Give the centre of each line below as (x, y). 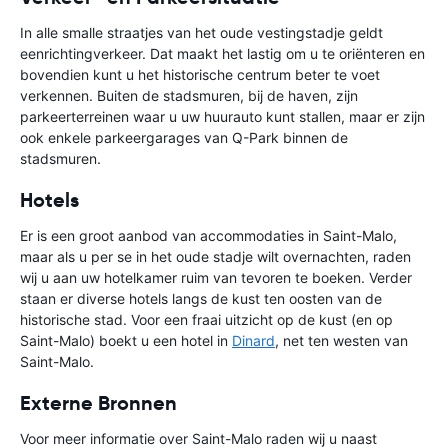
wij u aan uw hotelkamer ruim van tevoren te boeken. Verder (216, 277)
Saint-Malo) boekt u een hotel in (126, 340)
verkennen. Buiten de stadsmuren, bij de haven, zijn (189, 95)
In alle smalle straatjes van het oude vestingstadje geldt (201, 32)
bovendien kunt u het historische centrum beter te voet (200, 74)
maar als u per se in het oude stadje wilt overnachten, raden (215, 256)
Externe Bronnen (98, 402)
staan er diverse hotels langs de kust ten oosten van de (201, 298)
